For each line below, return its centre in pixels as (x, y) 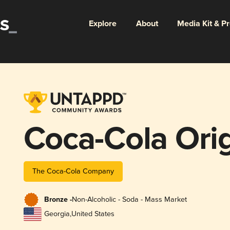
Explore (102, 24)
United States (93, 214)
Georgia (57, 214)
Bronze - (58, 200)
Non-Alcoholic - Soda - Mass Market (129, 200)
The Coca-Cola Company (73, 171)
